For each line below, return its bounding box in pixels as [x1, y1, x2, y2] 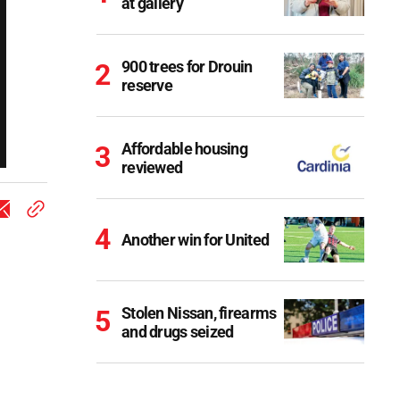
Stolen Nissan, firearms [121, 303, 277, 322]
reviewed [121, 157, 183, 177]
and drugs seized [121, 321, 234, 341]
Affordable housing [121, 138, 248, 158]
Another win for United [121, 230, 270, 249]
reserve [121, 75, 172, 95]
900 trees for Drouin [121, 56, 253, 76]
